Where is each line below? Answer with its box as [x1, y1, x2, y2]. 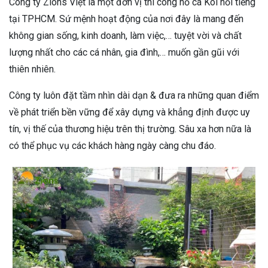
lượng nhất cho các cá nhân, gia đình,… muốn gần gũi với [9, 46, 239, 58]
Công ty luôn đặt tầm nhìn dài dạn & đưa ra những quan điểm [9, 89, 259, 101]
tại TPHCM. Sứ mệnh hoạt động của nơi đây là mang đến [9, 13, 243, 25]
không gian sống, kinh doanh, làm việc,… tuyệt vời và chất [9, 29, 242, 41]
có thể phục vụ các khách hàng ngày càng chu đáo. [9, 139, 216, 151]
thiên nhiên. [9, 63, 56, 75]
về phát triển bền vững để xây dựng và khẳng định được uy [9, 106, 250, 118]
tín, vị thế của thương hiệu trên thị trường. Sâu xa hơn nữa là [9, 123, 251, 135]
